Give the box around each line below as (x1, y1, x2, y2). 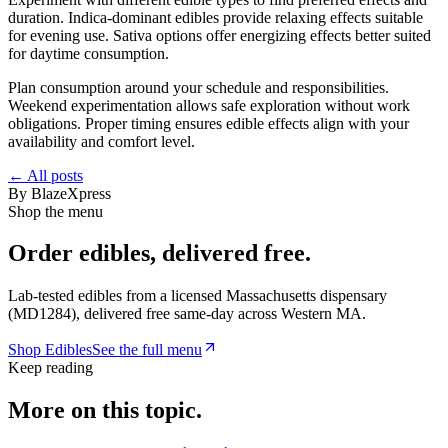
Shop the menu (8, 202, 103, 220)
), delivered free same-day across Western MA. (71, 305, 366, 323)
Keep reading (8, 359, 93, 377)
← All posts (8, 166, 83, 184)
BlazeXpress (31, 184, 111, 202)
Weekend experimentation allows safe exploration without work (8, 96, 410, 114)
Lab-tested (8, 287, 78, 305)
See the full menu (92, 341, 202, 359)
